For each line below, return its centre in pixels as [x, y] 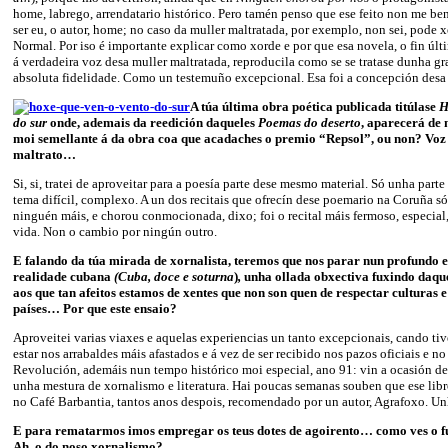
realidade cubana [63, 276]
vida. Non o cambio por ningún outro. [115, 231]
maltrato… [44, 154]
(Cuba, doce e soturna [174, 276]
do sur [30, 122]
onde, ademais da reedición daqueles [152, 122]
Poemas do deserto [309, 122]
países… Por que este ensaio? [95, 308]
